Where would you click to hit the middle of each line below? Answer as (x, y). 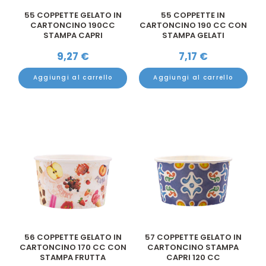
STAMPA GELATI (193, 35)
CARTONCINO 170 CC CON (73, 248)
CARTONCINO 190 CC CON (193, 25)
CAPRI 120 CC (193, 258)
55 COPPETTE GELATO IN (73, 15)
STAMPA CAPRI (73, 35)
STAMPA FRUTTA (73, 258)
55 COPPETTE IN (193, 15)
